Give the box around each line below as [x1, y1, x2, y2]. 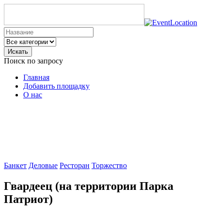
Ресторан [60, 161, 90, 170]
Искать [8, 48, 28, 55]
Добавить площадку [23, 82, 90, 90]
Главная [23, 73, 49, 81]
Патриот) [4, 192, 53, 205]
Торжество [92, 161, 127, 170]
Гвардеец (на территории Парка [4, 179, 173, 192]
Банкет [4, 161, 27, 170]
